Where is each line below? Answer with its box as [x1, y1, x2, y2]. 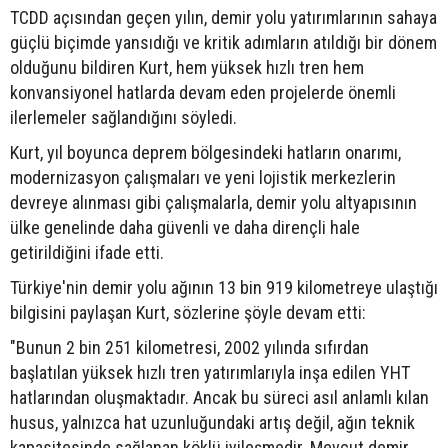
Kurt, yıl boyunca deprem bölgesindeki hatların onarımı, [10, 141, 401, 163]
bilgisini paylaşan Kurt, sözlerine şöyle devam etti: [10, 301, 366, 323]
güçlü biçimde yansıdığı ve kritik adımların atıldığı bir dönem [10, 31, 437, 53]
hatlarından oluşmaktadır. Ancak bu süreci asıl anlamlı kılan [10, 386, 429, 408]
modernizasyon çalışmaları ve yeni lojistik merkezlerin [10, 166, 396, 188]
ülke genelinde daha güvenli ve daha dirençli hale [10, 216, 360, 238]
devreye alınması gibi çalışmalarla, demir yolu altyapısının [10, 191, 417, 213]
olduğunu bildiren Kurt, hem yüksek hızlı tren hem [10, 56, 364, 78]
